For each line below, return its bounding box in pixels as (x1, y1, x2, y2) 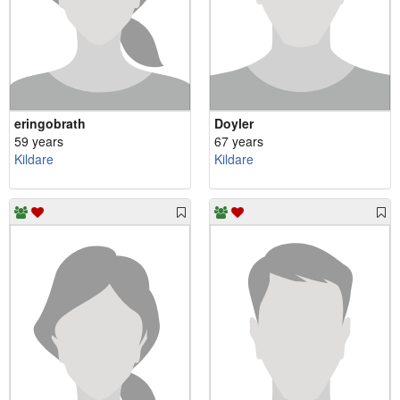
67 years (214, 131, 263, 150)
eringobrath (14, 113, 86, 132)
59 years (14, 131, 63, 150)
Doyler (214, 113, 254, 132)
